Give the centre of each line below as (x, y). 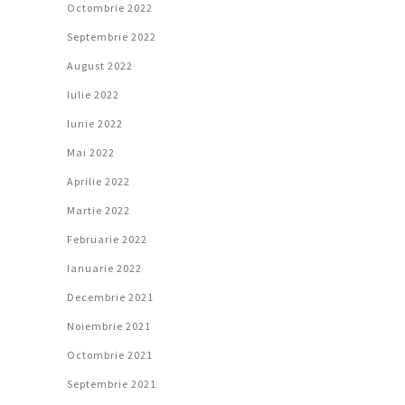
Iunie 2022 (95, 123)
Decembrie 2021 (110, 297)
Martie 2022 (99, 210)
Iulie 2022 (93, 94)
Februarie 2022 (107, 239)
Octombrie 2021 (110, 354)
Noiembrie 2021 (109, 325)
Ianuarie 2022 (104, 268)
